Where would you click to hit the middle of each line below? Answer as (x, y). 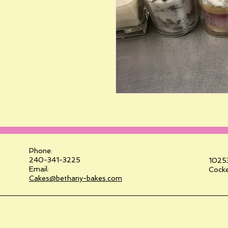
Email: (39, 169)
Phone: (41, 150)
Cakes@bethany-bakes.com (76, 178)
